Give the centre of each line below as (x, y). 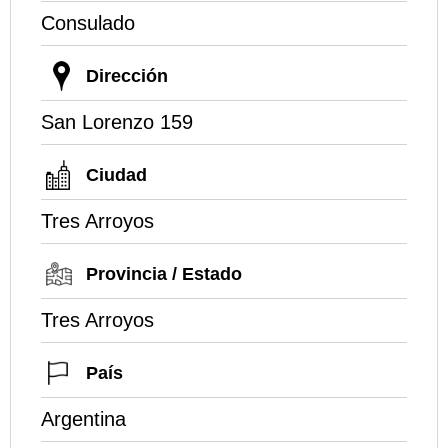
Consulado (88, 22)
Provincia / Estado (164, 273)
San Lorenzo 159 (117, 121)
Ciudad (116, 174)
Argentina (83, 418)
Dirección (127, 75)
